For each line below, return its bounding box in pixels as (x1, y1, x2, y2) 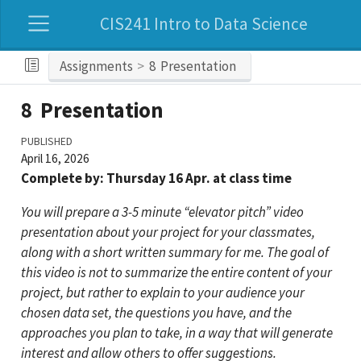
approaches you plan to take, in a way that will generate (20, 324, 333, 342)
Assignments (59, 56, 133, 75)
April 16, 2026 (20, 150, 89, 166)
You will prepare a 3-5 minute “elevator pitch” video (20, 203, 304, 222)
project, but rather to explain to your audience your (20, 284, 305, 302)
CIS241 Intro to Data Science (100, 12, 309, 35)
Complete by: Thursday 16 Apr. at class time (20, 169, 292, 188)
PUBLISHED (20, 134, 73, 148)
